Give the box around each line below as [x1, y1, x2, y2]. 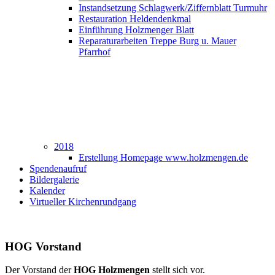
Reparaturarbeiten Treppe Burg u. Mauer [79, 36, 236, 46]
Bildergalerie [29, 174, 79, 185]
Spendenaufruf [29, 163, 87, 174]
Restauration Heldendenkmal [79, 14, 191, 24]
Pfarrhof [79, 47, 110, 57]
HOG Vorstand [5, 239, 82, 253]
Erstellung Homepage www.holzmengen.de [79, 152, 248, 163]
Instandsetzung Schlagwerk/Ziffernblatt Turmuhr [79, 2, 267, 13]
